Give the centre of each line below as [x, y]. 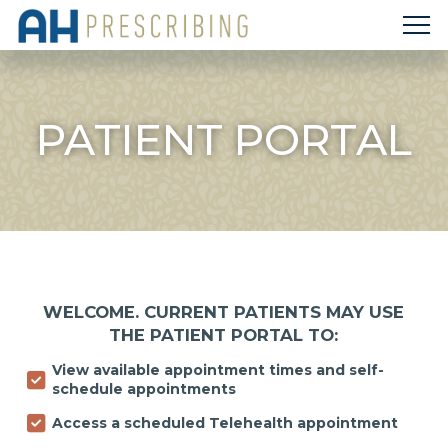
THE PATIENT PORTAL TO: [224, 335]
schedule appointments [143, 389]
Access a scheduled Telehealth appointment [224, 423]
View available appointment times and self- [217, 370]
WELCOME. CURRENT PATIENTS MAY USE [224, 312]
